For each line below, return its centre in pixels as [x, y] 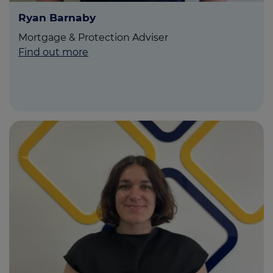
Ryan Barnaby [57, 18]
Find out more [53, 52]
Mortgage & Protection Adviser [93, 38]
